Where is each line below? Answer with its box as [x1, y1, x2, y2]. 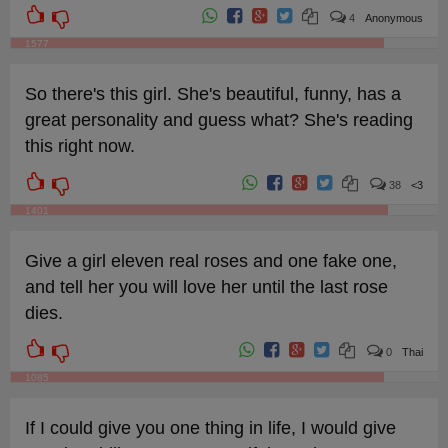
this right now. [24, 136, 135, 156]
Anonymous [365, 12, 424, 24]
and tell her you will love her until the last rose [24, 277, 388, 297]
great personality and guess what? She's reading [24, 110, 413, 130]
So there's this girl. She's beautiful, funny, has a [24, 84, 401, 104]
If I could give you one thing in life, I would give [24, 418, 396, 438]
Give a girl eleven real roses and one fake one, [24, 251, 397, 271]
